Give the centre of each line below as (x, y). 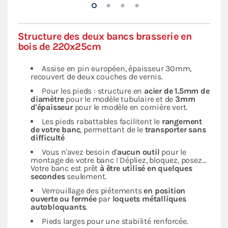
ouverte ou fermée (64, 199)
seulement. (86, 177)
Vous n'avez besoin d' (79, 152)
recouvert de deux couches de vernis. (97, 77)
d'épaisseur (52, 107)
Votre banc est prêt (65, 168)
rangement (182, 122)
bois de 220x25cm (60, 47)
